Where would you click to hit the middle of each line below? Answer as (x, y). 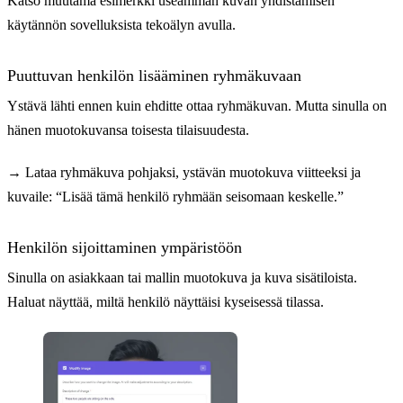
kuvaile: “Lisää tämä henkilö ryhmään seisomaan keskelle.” (175, 197)
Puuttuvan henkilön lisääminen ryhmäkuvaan (154, 76)
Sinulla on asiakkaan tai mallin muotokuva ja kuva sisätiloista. (182, 278)
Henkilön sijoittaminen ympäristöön (125, 248)
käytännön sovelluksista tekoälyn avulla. (121, 25)
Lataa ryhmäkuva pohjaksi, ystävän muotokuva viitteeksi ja (191, 173)
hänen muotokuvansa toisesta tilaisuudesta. (128, 130)
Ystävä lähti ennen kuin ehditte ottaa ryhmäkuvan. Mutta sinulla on (197, 106)
